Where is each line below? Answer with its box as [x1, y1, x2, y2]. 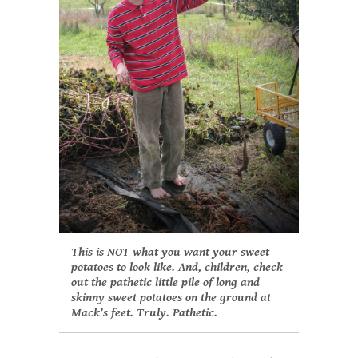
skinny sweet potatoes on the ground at [71, 289, 271, 305]
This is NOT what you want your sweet [71, 244, 269, 260]
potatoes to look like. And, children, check [71, 259, 283, 275]
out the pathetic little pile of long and [71, 274, 260, 290]
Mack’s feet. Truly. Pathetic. [71, 304, 217, 320]
